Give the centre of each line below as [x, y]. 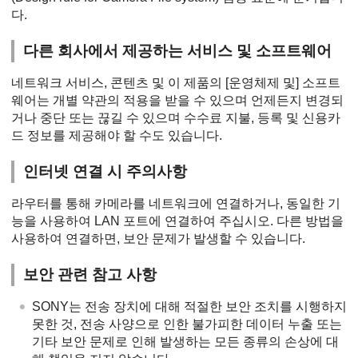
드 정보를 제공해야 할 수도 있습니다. [117, 135]
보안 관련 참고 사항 [90, 274]
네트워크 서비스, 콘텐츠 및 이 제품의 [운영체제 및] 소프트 [176, 82]
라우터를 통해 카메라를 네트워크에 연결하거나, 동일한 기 [176, 203]
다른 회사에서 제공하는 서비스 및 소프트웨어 [178, 50]
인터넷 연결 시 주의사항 [105, 171]
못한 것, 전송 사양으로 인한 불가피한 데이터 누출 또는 [187, 324]
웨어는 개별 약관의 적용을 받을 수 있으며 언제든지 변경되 [177, 100]
